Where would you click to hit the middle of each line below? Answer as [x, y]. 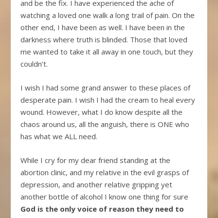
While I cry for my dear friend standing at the [96, 160]
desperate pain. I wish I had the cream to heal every [108, 100]
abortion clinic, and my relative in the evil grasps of [105, 172]
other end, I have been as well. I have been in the [103, 27]
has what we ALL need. [60, 136]
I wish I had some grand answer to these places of [106, 87]
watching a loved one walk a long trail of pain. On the [108, 15]
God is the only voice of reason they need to [102, 209]
